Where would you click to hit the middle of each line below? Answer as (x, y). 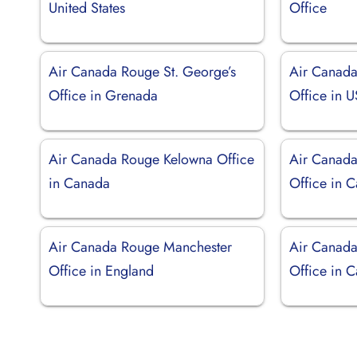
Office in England (101, 271)
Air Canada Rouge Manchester (140, 247)
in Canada (79, 183)
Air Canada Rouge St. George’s (142, 71)
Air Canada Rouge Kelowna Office (151, 159)
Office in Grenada (103, 95)
